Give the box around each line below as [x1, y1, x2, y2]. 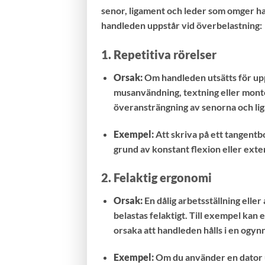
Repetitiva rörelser [114, 47, 216, 62]
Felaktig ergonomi [114, 170, 212, 185]
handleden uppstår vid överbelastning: [101, 19, 262, 31]
